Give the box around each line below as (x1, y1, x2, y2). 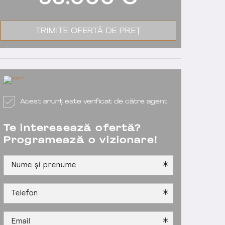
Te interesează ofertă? (4, 124, 142, 134)
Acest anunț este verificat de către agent (20, 98, 167, 105)
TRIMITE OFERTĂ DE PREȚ (35, 27, 142, 35)
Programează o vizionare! (4, 136, 158, 146)
